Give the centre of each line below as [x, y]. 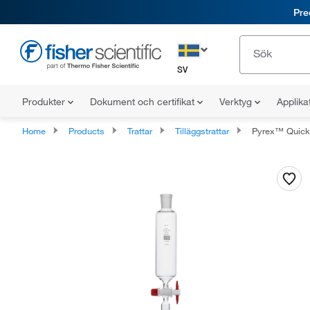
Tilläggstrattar [202, 131]
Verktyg [237, 102]
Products [86, 131]
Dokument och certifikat [144, 102]
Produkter [45, 102]
